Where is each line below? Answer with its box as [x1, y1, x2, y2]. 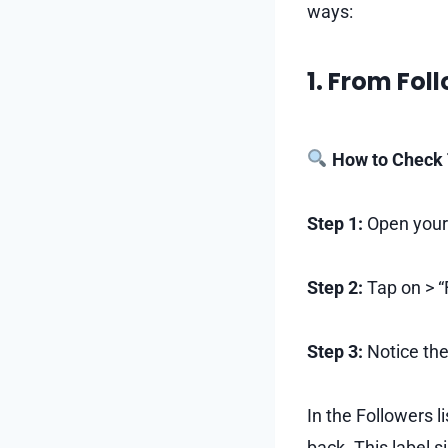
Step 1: [307, 212, 363, 234]
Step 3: [307, 340, 363, 362]
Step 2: [307, 276, 363, 298]
